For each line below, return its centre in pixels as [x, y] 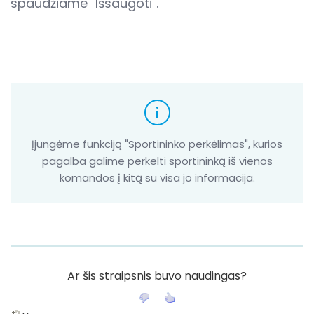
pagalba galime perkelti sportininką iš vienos [157, 161]
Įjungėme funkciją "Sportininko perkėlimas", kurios [157, 144]
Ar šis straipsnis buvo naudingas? [157, 276]
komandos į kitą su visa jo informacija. [157, 178]
